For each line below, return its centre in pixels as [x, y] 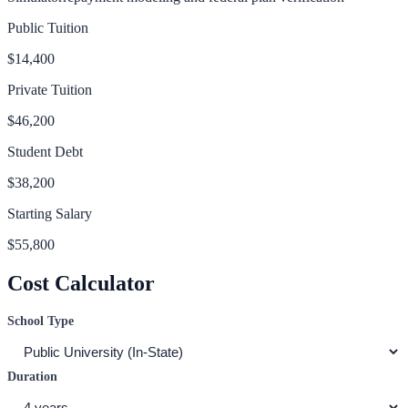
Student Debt [45, 151]
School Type [41, 321]
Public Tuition [48, 27]
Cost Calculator [81, 283]
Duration [32, 376]
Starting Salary [50, 213]
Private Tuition [50, 89]
